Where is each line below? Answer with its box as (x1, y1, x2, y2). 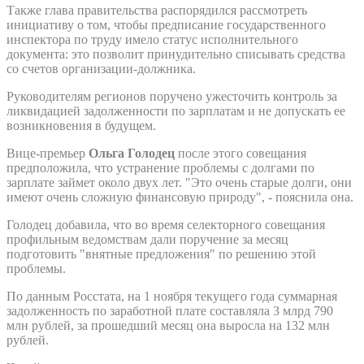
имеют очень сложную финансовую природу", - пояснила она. (6, 189, 353, 204)
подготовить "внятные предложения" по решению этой (6, 246, 316, 261)
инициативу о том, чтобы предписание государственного (6, 17, 326, 32)
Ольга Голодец (89, 145, 175, 160)
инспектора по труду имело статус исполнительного (6, 32, 298, 46)
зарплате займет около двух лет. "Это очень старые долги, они (6, 175, 352, 189)
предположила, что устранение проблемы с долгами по (6, 160, 314, 175)
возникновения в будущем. (6, 118, 156, 132)
